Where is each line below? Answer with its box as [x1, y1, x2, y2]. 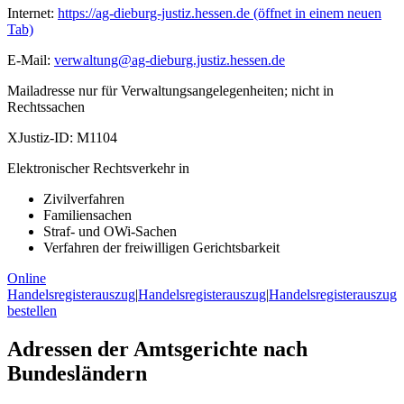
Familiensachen [43, 207, 132, 224]
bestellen [7, 303, 57, 319]
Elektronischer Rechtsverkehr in [7, 161, 189, 177]
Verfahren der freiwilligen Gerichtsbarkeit [43, 240, 280, 256]
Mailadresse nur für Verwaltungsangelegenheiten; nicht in [7, 83, 334, 99]
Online [7, 271, 46, 287]
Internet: [7, 5, 54, 22]
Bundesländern [7, 362, 147, 386]
